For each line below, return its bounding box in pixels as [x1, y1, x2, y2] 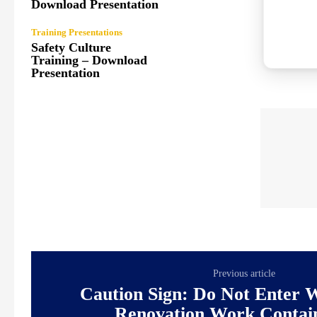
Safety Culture [31, 40, 111, 55]
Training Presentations [31, 27, 122, 38]
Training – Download [31, 53, 147, 68]
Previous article [213, 267, 276, 279]
